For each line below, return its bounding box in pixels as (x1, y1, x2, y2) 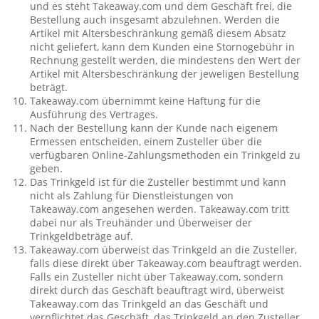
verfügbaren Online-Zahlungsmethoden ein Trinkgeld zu (30, 148, 301, 162)
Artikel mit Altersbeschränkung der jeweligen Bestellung (30, 67, 300, 80)
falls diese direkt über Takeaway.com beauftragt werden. (30, 256, 303, 270)
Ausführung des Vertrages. (30, 108, 159, 121)
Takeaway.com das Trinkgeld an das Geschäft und (30, 297, 269, 310)
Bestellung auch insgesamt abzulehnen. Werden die (30, 13, 281, 26)
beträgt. (30, 80, 68, 94)
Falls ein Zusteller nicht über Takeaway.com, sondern (30, 270, 284, 283)
